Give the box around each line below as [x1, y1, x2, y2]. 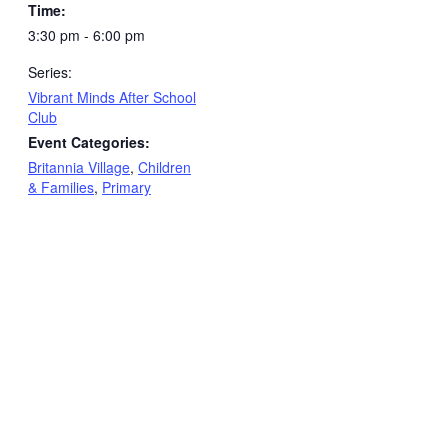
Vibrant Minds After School [28, 86, 196, 107]
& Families [28, 176, 94, 197]
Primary [102, 176, 151, 197]
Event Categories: [28, 131, 150, 152]
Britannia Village [28, 156, 130, 177]
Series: [28, 61, 72, 82]
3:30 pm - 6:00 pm [28, 24, 145, 45]
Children [138, 156, 191, 177]
